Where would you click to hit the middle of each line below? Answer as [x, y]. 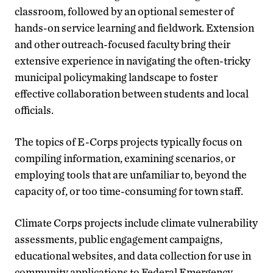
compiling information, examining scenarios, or [125, 158]
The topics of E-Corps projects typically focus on [128, 141]
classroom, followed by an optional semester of [124, 11]
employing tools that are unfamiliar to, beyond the [131, 174]
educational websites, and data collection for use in [133, 255]
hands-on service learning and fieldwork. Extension [134, 27]
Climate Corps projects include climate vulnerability [136, 222]
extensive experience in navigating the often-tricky [133, 60]
